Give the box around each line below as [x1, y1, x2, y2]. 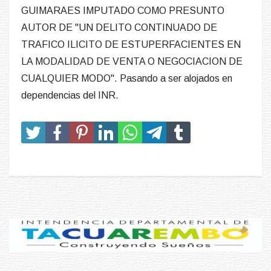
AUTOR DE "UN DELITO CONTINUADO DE [21, 22, 217, 33]
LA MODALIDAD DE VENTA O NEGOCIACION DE [21, 56, 243, 67]
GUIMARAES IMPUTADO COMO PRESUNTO [21, 5, 224, 16]
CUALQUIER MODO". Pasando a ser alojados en [21, 73, 232, 84]
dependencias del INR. [21, 90, 119, 101]
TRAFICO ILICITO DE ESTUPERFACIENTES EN [21, 39, 241, 50]
